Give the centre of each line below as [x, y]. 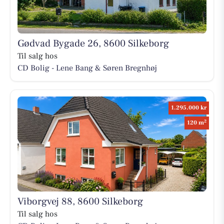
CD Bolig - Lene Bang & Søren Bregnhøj [87, 68]
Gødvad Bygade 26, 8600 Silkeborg [93, 44]
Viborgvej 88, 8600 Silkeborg [80, 201]
